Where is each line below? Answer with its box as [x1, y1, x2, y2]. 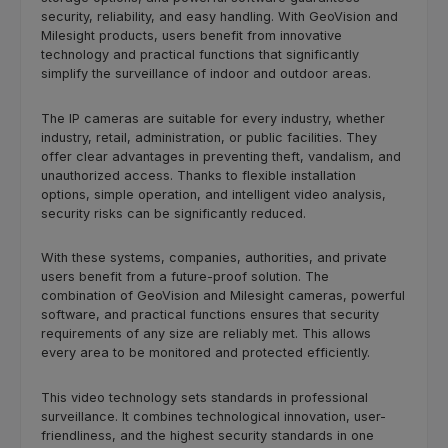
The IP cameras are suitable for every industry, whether [41, 110, 385, 126]
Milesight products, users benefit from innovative [41, 27, 342, 43]
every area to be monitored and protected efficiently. [41, 345, 370, 361]
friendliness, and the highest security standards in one [41, 427, 374, 443]
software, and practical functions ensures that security [41, 307, 379, 323]
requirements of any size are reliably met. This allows [41, 326, 371, 342]
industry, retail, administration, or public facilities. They [41, 129, 377, 145]
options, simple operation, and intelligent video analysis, [41, 186, 386, 202]
